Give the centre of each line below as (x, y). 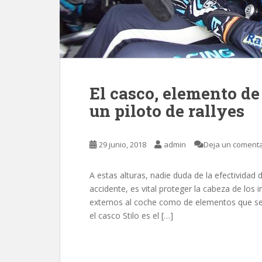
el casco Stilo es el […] (131, 216)
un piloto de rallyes (167, 111)
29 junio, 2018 (123, 144)
